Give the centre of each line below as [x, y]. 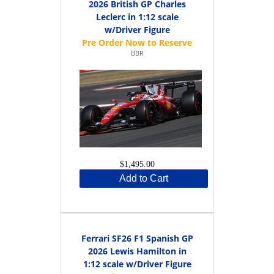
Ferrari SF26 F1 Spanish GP [137, 238]
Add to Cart [144, 178]
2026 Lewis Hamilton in [137, 251]
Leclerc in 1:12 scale [137, 17]
